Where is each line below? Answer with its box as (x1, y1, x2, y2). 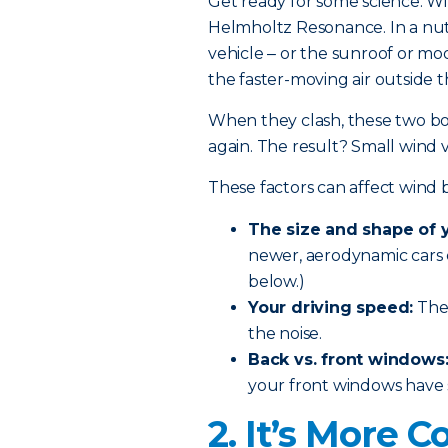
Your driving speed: (248, 298, 414, 317)
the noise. (248, 324, 322, 343)
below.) (248, 272, 305, 291)
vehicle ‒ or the (208, 44, 332, 63)
